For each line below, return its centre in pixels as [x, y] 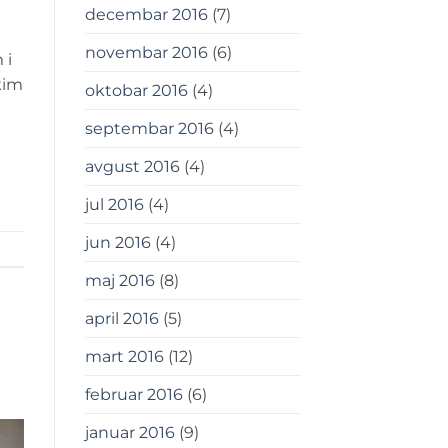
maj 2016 [119, 281]
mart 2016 [124, 357]
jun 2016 [117, 243]
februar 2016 [133, 395]
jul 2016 [114, 205]
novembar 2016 [146, 53]
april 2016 [121, 319]
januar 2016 [129, 433]
